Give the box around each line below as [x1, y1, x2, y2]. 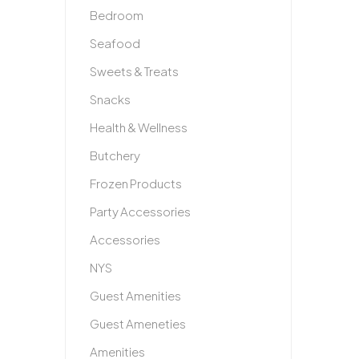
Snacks [89, 91, 131, 107]
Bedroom [89, 7, 143, 22]
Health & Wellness [89, 119, 188, 135]
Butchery [89, 147, 140, 163]
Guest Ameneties [89, 316, 186, 331]
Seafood [89, 35, 140, 50]
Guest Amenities [89, 288, 181, 303]
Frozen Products [89, 175, 182, 191]
